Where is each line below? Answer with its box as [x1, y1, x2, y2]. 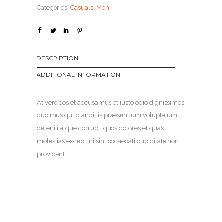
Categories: [37, 4, 70, 12]
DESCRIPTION [36, 55, 78, 62]
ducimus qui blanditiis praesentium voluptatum [37, 111, 177, 119]
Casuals [70, 4, 93, 12]
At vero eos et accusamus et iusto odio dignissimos [37, 99, 184, 107]
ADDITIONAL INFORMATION [36, 71, 120, 79]
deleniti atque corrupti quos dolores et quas [37, 124, 164, 132]
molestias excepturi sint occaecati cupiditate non [37, 137, 179, 145]
